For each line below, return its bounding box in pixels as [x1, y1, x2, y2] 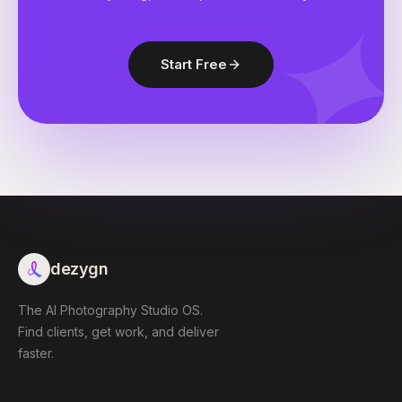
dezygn [50, 259, 109, 278]
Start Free [161, 56, 227, 73]
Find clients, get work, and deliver [18, 324, 219, 339]
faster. [18, 345, 54, 361]
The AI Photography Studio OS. [18, 302, 203, 318]
